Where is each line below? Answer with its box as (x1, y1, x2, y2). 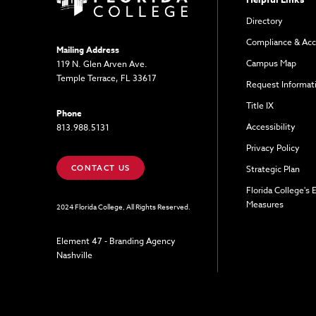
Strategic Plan (245, 162, 300, 175)
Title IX (245, 99, 274, 111)
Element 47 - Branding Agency (56, 234, 176, 247)
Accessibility (245, 120, 296, 133)
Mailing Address (56, 43, 119, 56)
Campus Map (245, 56, 296, 69)
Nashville (56, 248, 92, 261)
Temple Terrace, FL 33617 (56, 71, 157, 84)
